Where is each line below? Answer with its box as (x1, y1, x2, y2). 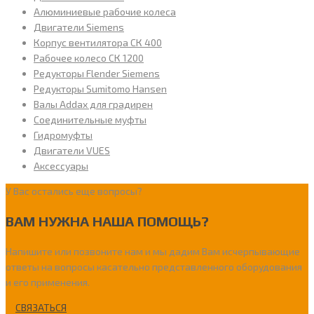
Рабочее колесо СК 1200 (34, 51, 144, 64)
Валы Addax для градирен (34, 97, 153, 110)
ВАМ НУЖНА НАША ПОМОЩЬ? (6, 212, 209, 229)
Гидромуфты (34, 128, 93, 141)
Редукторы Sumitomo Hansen (34, 82, 167, 95)
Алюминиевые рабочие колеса (34, 5, 176, 18)
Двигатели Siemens (34, 20, 124, 33)
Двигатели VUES (34, 144, 110, 156)
